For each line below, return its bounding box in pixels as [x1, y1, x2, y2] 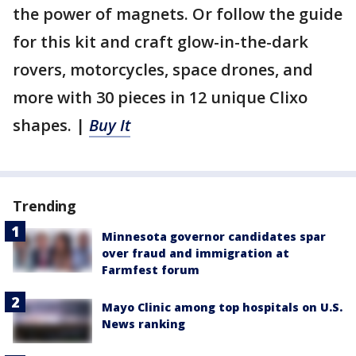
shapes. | [13, 114, 89, 136]
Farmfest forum [102, 261, 199, 277]
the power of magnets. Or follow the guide [13, 2, 342, 25]
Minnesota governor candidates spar [102, 228, 326, 244]
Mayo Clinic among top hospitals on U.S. [102, 299, 342, 315]
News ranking [102, 315, 185, 331]
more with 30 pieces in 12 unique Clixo [13, 86, 308, 108]
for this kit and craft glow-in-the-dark [13, 30, 308, 52]
